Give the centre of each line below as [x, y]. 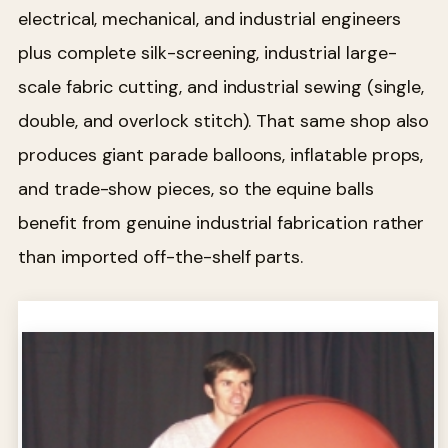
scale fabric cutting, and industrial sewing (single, [221, 86]
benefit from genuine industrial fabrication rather [221, 222]
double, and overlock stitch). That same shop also [224, 120]
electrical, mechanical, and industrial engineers [210, 18]
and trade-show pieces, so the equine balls [196, 188]
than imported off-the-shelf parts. [161, 256]
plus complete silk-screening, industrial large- [207, 52]
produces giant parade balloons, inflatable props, [221, 154]
